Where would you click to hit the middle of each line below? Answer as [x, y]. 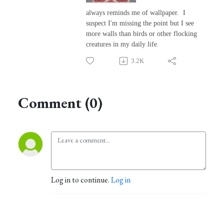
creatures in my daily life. [122, 44]
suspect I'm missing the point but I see [140, 23]
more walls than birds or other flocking [141, 34]
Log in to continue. [81, 180]
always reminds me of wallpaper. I [136, 13]
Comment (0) [60, 103]
